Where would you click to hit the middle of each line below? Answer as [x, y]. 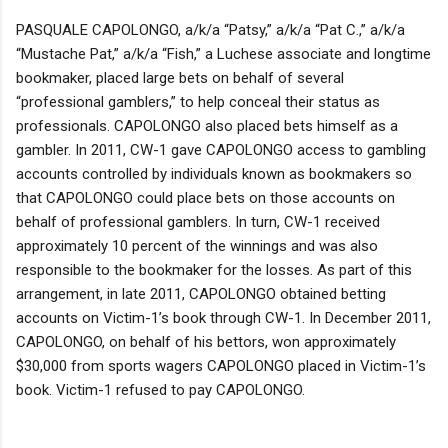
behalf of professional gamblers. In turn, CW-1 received [198, 221]
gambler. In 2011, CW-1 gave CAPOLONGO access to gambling [221, 149]
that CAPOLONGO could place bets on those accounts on [205, 197]
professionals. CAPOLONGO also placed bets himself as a [207, 125]
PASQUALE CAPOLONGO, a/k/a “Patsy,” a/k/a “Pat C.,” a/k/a [210, 29]
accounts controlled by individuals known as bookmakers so [214, 173]
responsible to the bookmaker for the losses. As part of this [214, 269]
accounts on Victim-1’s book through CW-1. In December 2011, [223, 317]
